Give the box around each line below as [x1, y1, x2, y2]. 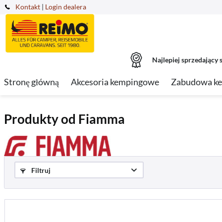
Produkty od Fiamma [4, 111, 125, 127]
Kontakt [15, 2, 40, 11]
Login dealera [45, 2, 86, 11]
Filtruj [30, 166, 51, 175]
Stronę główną [4, 76, 59, 87]
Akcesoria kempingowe [71, 76, 159, 87]
